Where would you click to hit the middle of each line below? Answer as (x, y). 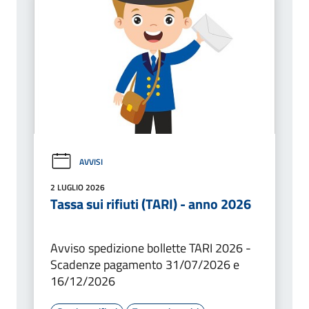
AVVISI (91, 161)
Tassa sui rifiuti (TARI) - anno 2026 (151, 204)
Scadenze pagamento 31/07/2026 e (145, 265)
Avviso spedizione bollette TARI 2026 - (151, 248)
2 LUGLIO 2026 (78, 188)
